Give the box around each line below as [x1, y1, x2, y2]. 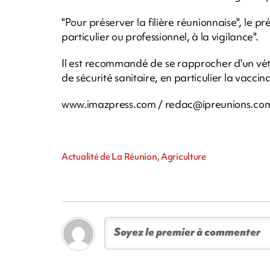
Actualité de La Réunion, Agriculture [61, 150, 206, 163]
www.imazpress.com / [61, 96, 165, 111]
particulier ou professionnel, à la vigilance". [61, 29, 259, 43]
